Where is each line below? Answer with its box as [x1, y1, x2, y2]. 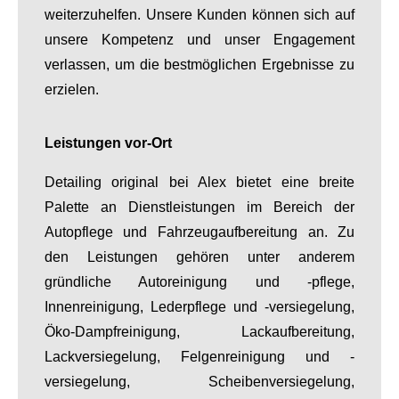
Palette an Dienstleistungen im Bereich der [44, 199, 355, 215]
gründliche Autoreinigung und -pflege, [44, 273, 355, 289]
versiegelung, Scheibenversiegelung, [44, 373, 355, 389]
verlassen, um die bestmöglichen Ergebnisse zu [44, 56, 355, 72]
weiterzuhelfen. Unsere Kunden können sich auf [44, 6, 355, 22]
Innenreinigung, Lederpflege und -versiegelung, [44, 298, 355, 314]
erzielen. [44, 81, 99, 97]
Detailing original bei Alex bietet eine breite [44, 174, 355, 190]
